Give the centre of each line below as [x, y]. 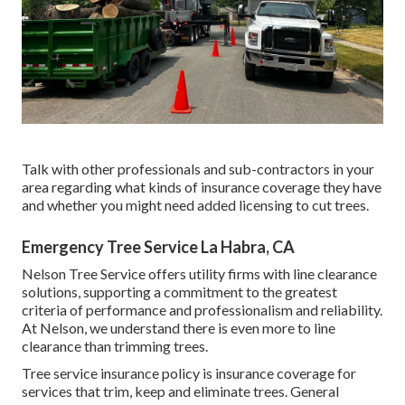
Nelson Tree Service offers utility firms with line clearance [199, 273]
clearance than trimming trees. [115, 345]
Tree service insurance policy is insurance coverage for [189, 372]
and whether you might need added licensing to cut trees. [195, 204]
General [315, 391]
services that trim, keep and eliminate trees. [156, 391]
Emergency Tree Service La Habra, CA [158, 246]
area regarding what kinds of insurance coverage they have [202, 186]
